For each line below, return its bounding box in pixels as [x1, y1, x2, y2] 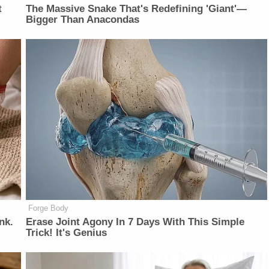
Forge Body [28, 204, 69, 213]
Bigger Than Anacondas [26, 14, 140, 26]
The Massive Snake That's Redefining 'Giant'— [26, 3, 247, 15]
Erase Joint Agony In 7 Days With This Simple [26, 216, 245, 228]
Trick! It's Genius [26, 227, 107, 239]
